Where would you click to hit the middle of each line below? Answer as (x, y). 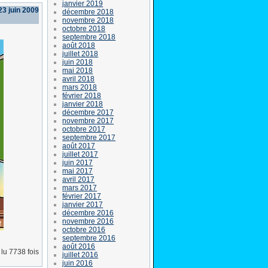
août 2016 (79, 246)
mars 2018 (80, 87)
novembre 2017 (88, 121)
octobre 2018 (84, 28)
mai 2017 (78, 171)
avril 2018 (79, 79)
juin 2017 (78, 162)
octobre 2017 (84, 129)
